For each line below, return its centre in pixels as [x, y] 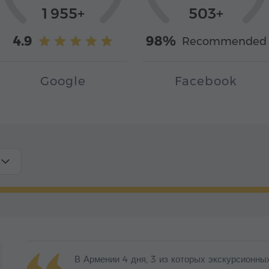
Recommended [224, 41]
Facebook [206, 81]
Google [63, 81]
